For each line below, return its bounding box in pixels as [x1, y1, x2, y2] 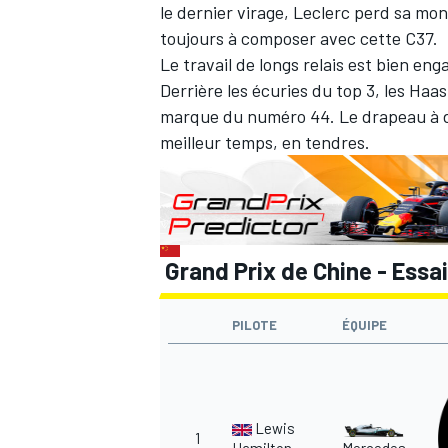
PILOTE [232, 316, 277, 333]
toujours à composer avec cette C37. [160, 27, 438, 50]
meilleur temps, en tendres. [160, 131, 370, 154]
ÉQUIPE [342, 316, 387, 333]
